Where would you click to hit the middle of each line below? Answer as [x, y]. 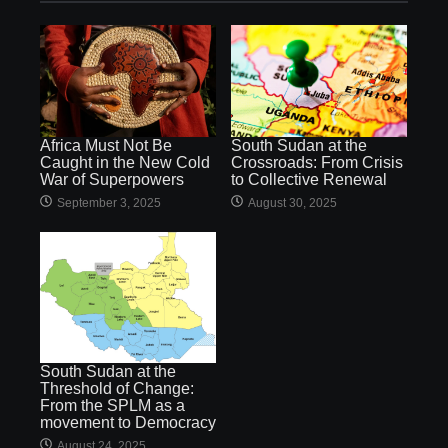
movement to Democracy [128, 422]
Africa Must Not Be [106, 146]
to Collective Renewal [309, 180]
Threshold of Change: [117, 388]
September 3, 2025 [109, 203]
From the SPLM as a [112, 405]
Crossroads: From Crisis [317, 163]
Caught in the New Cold [125, 163]
